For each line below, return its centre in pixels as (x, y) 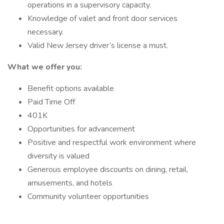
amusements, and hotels (70, 183)
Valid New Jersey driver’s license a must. (98, 45)
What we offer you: (45, 67)
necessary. (46, 32)
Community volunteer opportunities (88, 196)
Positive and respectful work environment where (112, 142)
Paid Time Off (51, 102)
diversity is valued (58, 156)
